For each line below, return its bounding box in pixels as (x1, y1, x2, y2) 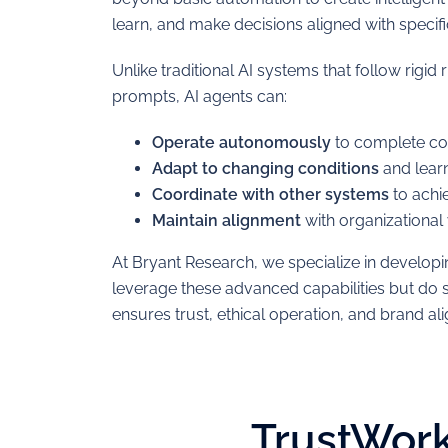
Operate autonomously (152, 133, 331, 152)
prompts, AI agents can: (112, 87, 287, 106)
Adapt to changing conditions (152, 159, 379, 178)
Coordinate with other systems (152, 185, 389, 204)
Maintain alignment (152, 211, 301, 230)
